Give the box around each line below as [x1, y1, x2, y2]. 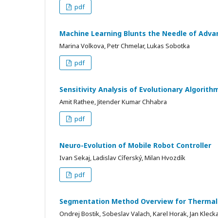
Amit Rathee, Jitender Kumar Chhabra [59, 97, 167, 106]
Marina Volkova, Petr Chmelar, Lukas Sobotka [59, 41, 190, 50]
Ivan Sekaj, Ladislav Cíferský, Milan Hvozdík [59, 153, 185, 162]
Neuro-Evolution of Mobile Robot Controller [59, 140, 211, 150]
